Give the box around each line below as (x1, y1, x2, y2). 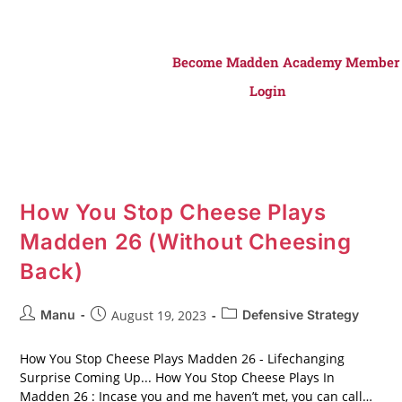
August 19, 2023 (111, 307, 207, 324)
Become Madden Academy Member (172, 53, 400, 71)
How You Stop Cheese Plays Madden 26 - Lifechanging (20, 350, 345, 367)
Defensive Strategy (242, 307, 360, 322)
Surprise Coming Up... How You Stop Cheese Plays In (20, 369, 336, 386)
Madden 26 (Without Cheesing (20, 229, 352, 255)
